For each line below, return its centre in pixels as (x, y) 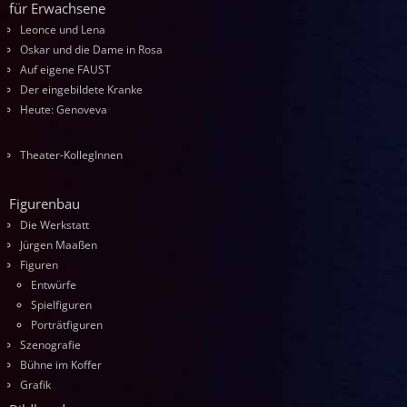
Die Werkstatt (55, 224)
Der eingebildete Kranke (81, 89)
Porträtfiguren (67, 324)
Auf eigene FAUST (65, 69)
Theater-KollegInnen (71, 155)
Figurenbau (45, 204)
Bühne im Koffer (61, 364)
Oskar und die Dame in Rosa (91, 49)
